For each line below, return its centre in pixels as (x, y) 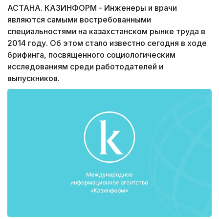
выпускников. (33, 78)
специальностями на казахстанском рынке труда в (106, 32)
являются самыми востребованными (79, 20)
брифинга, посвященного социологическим (91, 55)
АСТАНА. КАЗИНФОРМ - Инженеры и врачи (92, 8)
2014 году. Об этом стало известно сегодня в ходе (107, 43)
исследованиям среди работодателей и (85, 67)
